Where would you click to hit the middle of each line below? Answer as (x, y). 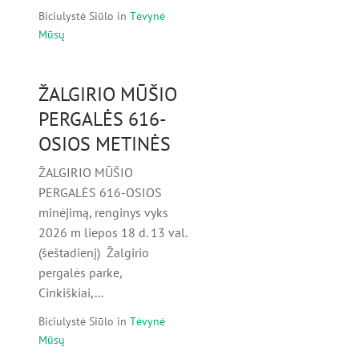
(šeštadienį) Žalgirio (94, 253)
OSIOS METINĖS (105, 144)
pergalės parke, (80, 273)
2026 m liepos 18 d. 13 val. (113, 233)
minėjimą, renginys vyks (103, 213)
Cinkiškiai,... (71, 293)
